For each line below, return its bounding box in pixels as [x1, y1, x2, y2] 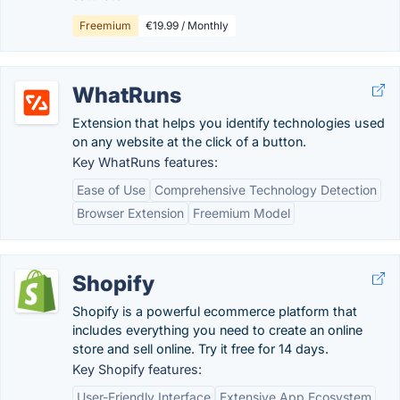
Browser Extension [77, 205, 184, 221]
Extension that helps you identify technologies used [72, 115, 385, 130]
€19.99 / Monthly [146, 19, 229, 32]
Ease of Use [77, 182, 146, 197]
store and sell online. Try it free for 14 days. [72, 341, 329, 356]
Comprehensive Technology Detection [154, 182, 377, 197]
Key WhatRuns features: [72, 154, 218, 170]
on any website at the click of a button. [72, 134, 306, 149]
